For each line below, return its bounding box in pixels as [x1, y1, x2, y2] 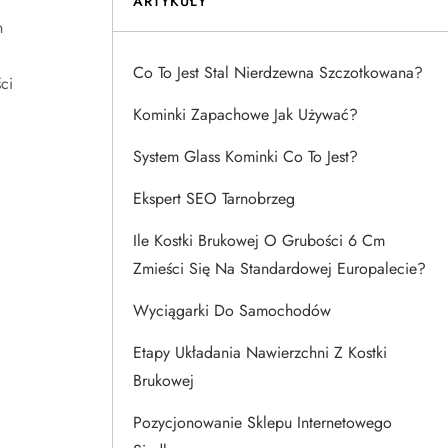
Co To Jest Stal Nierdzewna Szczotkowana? [133, 61, 423, 84]
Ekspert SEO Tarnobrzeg [133, 187, 295, 210]
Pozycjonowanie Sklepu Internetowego [133, 411, 392, 434]
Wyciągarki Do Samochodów [133, 299, 331, 322]
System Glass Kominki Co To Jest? [133, 145, 358, 168]
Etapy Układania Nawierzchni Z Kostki [133, 341, 387, 364]
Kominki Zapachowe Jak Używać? [133, 103, 358, 126]
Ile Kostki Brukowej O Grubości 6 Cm [133, 229, 385, 252]
